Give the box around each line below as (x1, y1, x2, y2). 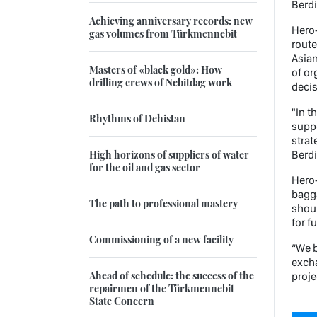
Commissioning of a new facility (89, 232, 234, 247)
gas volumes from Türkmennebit (89, 26, 237, 41)
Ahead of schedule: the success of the (89, 268, 254, 283)
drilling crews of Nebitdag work (89, 75, 232, 90)
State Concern (89, 294, 154, 309)
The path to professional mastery (89, 196, 238, 211)
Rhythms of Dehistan (89, 111, 185, 126)
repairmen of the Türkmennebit (89, 281, 234, 296)
